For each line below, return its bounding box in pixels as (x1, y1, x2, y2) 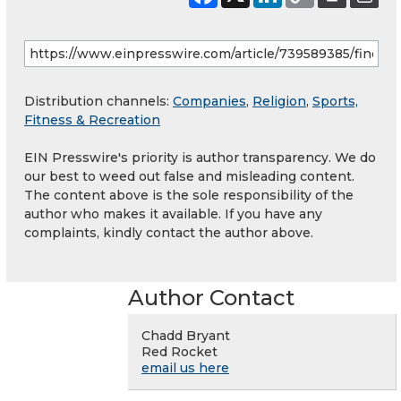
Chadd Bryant (141, 327, 230, 344)
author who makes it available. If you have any (24, 205, 322, 222)
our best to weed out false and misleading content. (24, 167, 354, 184)
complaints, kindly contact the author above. (24, 224, 313, 241)
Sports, (312, 92, 358, 109)
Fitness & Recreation (24, 111, 160, 128)
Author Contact (128, 284, 294, 311)
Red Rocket (141, 343, 218, 360)
